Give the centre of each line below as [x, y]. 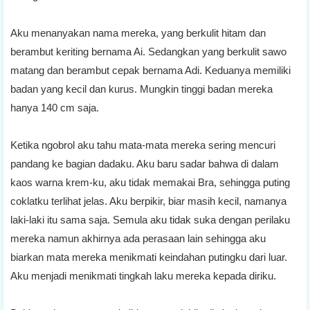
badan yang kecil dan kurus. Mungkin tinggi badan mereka [142, 89]
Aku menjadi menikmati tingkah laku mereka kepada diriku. [143, 275]
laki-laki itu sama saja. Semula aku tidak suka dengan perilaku [150, 219]
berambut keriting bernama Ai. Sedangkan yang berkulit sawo [148, 51]
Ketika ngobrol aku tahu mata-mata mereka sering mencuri [143, 145]
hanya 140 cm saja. [55, 107]
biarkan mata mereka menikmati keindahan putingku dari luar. [149, 257]
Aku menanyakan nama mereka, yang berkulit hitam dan [138, 33]
